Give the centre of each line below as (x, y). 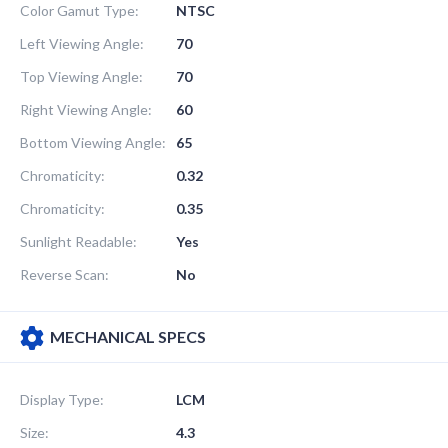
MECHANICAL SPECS (128, 336)
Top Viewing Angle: (81, 76)
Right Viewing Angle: (86, 109)
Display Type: (62, 399)
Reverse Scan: (64, 274)
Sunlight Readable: (78, 241)
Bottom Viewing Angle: (93, 142)
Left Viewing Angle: (82, 43)
